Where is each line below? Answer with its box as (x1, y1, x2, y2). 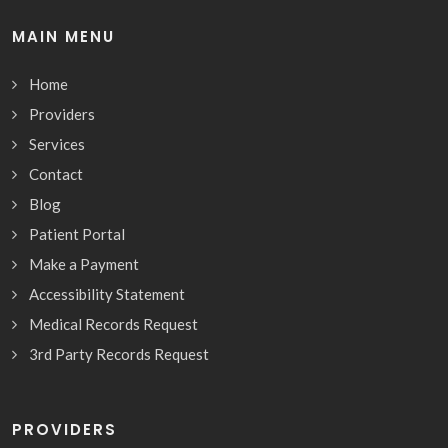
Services (29, 134, 85, 153)
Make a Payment (29, 254, 139, 273)
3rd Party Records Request (29, 344, 209, 363)
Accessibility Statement (29, 284, 185, 303)
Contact (29, 164, 83, 183)
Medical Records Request (29, 314, 198, 333)
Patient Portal (29, 224, 125, 243)
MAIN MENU (12, 25, 115, 47)
